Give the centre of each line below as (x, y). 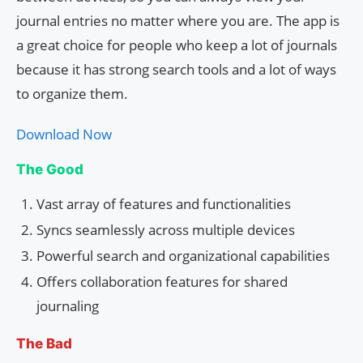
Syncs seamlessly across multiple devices (166, 229)
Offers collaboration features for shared (162, 281)
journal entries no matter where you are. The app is (178, 20)
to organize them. (72, 93)
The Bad (44, 343)
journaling (68, 305)
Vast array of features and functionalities (164, 203)
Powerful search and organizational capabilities (183, 255)
